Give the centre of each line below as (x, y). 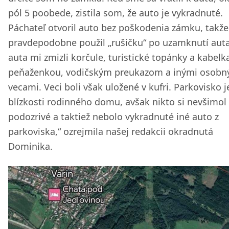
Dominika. (30, 146)
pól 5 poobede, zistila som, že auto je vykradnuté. (116, 13)
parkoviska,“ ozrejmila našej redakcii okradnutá (111, 131)
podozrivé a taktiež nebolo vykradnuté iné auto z (113, 117)
